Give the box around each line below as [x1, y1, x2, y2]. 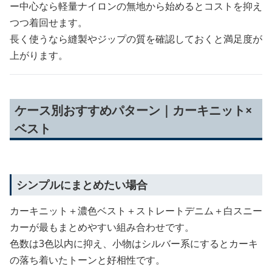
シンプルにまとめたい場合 [16, 177, 148, 192]
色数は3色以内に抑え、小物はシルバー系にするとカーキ [10, 236, 258, 250]
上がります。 [10, 48, 68, 62]
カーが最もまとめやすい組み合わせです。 [10, 220, 194, 234]
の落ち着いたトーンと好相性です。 [10, 253, 165, 267]
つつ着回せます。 [10, 15, 87, 29]
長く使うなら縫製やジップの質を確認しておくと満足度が [10, 32, 262, 46]
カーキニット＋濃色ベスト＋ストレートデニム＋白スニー [10, 203, 262, 217]
